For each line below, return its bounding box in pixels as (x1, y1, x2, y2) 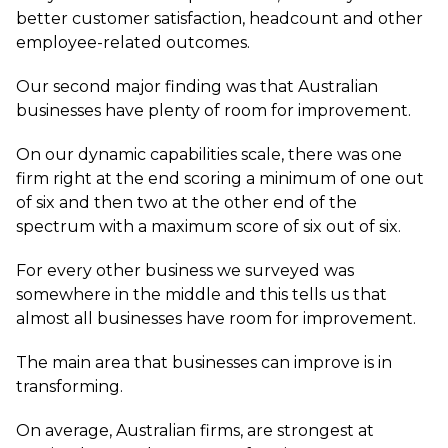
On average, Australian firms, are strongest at (16, 421, 374, 440)
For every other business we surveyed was (16, 261, 354, 280)
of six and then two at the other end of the (16, 193, 357, 212)
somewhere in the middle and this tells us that (16, 285, 387, 304)
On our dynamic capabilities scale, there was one (16, 145, 402, 164)
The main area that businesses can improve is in (16, 353, 392, 372)
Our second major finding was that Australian (16, 77, 378, 96)
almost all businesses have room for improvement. (16, 309, 416, 328)
